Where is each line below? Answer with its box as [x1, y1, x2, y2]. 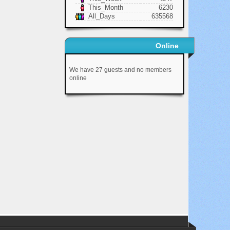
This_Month [88, 4, 124, 11]
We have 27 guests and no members [69, 66, 171, 73]
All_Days [88, 12, 116, 20]
